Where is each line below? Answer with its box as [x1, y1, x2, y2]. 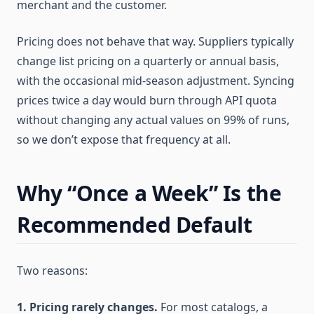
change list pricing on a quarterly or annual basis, [17, 53, 279, 69]
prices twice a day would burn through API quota [17, 93, 277, 108]
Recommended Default [17, 210, 252, 239]
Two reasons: [17, 263, 88, 278]
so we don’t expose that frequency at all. [17, 132, 231, 147]
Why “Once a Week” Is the [17, 179, 282, 207]
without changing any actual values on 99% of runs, [17, 112, 289, 128]
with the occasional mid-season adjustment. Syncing [17, 73, 294, 88]
